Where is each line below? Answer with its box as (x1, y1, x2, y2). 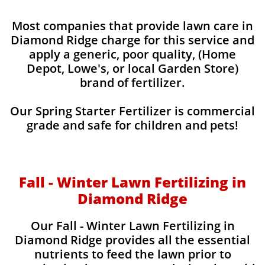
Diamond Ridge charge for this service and (11, 32, 254, 48)
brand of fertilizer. (80, 75, 185, 91)
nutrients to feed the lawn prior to (34, 246, 231, 262)
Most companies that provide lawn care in (12, 18, 253, 34)
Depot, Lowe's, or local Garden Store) (27, 60, 238, 76)
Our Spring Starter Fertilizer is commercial (10, 103, 255, 119)
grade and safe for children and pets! (27, 117, 238, 133)
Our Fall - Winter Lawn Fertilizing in (30, 218, 235, 234)
